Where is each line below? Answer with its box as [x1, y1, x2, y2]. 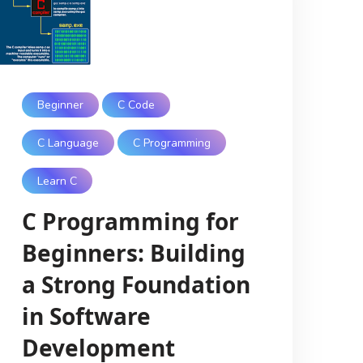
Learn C [36, 173, 77, 189]
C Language [36, 135, 99, 151]
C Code [117, 97, 156, 113]
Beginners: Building [21, 237, 246, 269]
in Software [21, 301, 151, 332]
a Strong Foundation [21, 269, 250, 301]
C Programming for [21, 206, 239, 237]
